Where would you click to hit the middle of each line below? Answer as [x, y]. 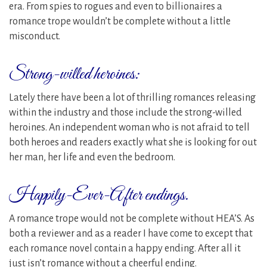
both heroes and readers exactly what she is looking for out [133, 142]
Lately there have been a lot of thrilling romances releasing [132, 97]
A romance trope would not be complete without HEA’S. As [132, 218]
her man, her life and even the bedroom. [92, 157]
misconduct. [35, 36]
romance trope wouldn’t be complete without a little [120, 21]
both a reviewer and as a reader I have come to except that [131, 233]
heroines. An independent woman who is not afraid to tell [129, 127]
